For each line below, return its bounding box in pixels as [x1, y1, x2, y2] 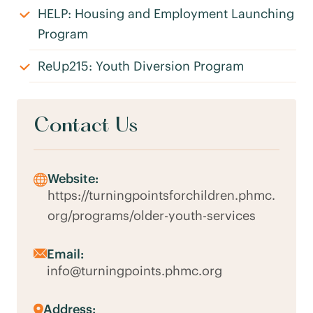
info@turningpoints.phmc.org [47, 263, 222, 279]
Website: [48, 170, 99, 187]
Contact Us [34, 112, 138, 141]
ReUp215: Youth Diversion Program [38, 58, 244, 74]
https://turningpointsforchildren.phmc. [48, 187, 275, 203]
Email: [47, 246, 84, 262]
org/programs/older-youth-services [48, 208, 256, 224]
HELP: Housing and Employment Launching [38, 6, 294, 22]
